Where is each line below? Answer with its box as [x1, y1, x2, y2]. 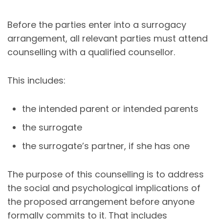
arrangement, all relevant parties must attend [7, 32, 208, 44]
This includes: [7, 74, 66, 87]
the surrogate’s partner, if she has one [22, 139, 190, 152]
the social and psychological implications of [7, 181, 200, 194]
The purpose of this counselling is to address [7, 168, 204, 180]
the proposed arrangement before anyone [7, 195, 195, 208]
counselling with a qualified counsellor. [7, 45, 175, 58]
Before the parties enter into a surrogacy [7, 18, 186, 31]
